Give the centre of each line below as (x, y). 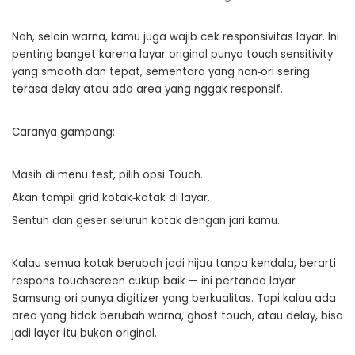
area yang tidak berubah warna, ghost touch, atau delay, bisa (177, 316)
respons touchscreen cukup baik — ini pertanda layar (154, 281)
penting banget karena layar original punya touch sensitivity (172, 54)
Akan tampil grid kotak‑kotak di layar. (111, 198)
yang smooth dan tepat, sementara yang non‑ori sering (161, 72)
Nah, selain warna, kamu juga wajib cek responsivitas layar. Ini (176, 37)
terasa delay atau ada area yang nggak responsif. (147, 89)
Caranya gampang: (63, 132)
